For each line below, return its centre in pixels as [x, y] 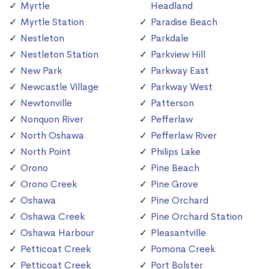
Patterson [172, 103]
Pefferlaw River [184, 136]
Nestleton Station [59, 55]
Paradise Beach [184, 22]
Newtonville [46, 103]
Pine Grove [174, 184]
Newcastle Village [59, 87]
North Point [46, 152]
